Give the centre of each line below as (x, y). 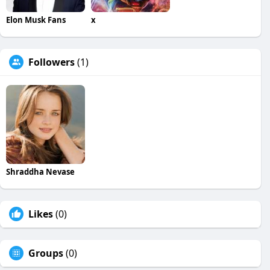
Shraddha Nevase (40, 171)
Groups (46, 253)
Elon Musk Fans (36, 20)
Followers (52, 62)
